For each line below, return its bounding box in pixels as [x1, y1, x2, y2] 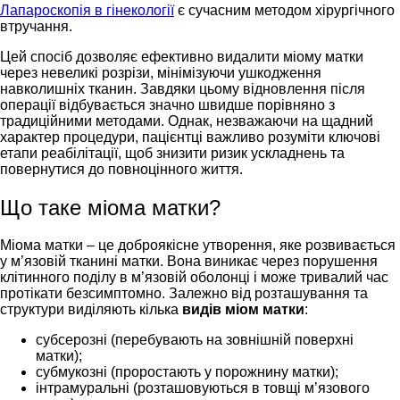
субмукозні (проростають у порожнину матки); [36, 363, 338, 379]
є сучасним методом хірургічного [174, 2, 395, 18]
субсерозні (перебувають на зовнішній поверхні [36, 331, 354, 347]
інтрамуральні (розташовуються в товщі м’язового [36, 379, 370, 396]
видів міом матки [182, 301, 304, 317]
